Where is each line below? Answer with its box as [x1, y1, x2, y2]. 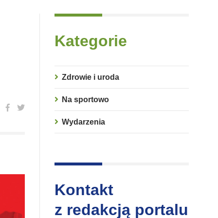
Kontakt [54, 181, 113, 199]
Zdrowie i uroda [62, 73, 119, 81]
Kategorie [54, 32, 127, 50]
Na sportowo [62, 95, 109, 104]
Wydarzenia [62, 118, 105, 126]
